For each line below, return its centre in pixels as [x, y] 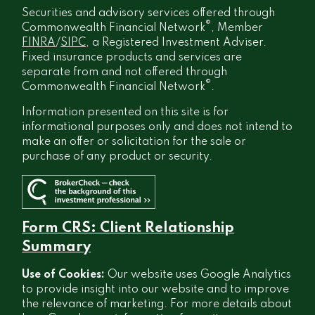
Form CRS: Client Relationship [128, 229]
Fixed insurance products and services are [132, 57]
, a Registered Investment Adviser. [176, 43]
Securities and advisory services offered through [149, 13]
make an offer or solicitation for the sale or [134, 142]
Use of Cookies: [65, 275]
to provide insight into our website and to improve [156, 290]
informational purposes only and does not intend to [157, 127]
